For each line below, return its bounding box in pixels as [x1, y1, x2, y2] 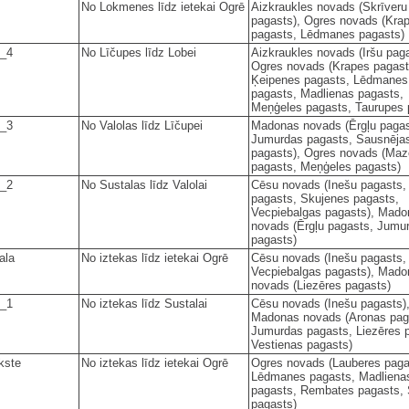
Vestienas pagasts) [251, 337, 352, 351]
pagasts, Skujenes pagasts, [251, 191, 399, 205]
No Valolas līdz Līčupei [81, 118, 203, 132]
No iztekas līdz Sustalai [81, 296, 207, 310]
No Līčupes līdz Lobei [81, 45, 196, 59]
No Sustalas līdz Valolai [81, 177, 207, 192]
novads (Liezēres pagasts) [251, 278, 391, 292]
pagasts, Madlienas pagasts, [251, 86, 404, 100]
